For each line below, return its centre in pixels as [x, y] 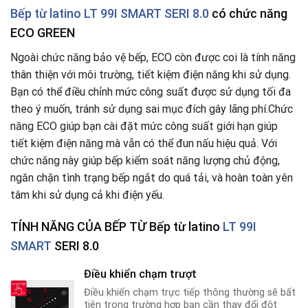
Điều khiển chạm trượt [141, 274]
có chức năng [248, 13]
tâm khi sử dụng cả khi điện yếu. [87, 195]
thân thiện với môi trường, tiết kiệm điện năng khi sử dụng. [151, 74]
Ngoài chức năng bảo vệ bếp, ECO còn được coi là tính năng [153, 57]
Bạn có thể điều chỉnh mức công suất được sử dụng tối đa [151, 91]
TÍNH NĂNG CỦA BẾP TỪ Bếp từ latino [117, 227]
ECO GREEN [43, 32]
